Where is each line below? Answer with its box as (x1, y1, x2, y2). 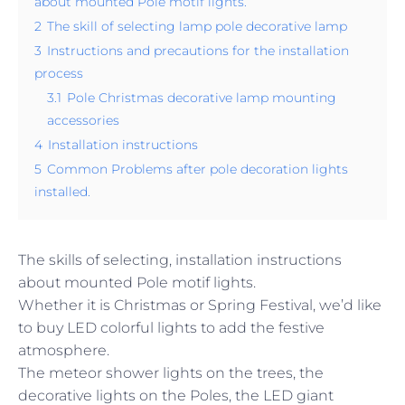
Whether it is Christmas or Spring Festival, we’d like (18, 296, 381, 314)
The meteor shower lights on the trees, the (18, 363, 324, 381)
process (34, 64, 83, 81)
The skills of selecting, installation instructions (18, 250, 342, 268)
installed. (34, 183, 90, 200)
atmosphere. (18, 341, 109, 359)
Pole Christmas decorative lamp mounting (67, 89, 336, 106)
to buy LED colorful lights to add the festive (18, 318, 325, 336)
